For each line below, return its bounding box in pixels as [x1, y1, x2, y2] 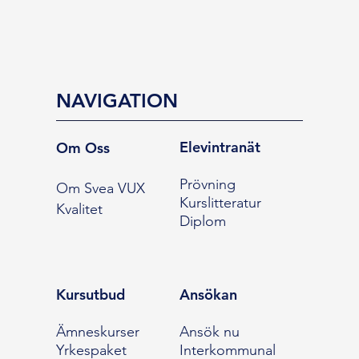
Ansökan [179, 285, 237, 305]
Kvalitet [55, 200, 103, 219]
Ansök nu [179, 323, 240, 341]
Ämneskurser [55, 323, 139, 341]
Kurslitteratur [179, 194, 261, 212]
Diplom [179, 212, 226, 231]
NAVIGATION [55, 89, 178, 113]
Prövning [179, 175, 236, 194]
